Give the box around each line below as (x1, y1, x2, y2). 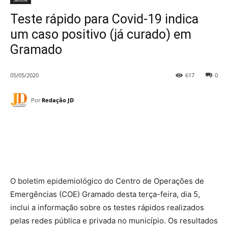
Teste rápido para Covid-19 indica (10, 12, 198, 26)
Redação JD (42, 96, 74, 104)
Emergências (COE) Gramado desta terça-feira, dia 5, (10, 189, 200, 199)
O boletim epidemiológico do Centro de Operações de (10, 176, 204, 186)
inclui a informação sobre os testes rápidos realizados (10, 203, 204, 213)
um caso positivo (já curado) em (10, 27, 191, 42)
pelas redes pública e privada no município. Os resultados (10, 216, 218, 226)
